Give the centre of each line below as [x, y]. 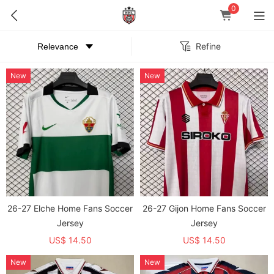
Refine [208, 46]
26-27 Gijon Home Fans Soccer [204, 208]
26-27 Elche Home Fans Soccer [70, 208]
